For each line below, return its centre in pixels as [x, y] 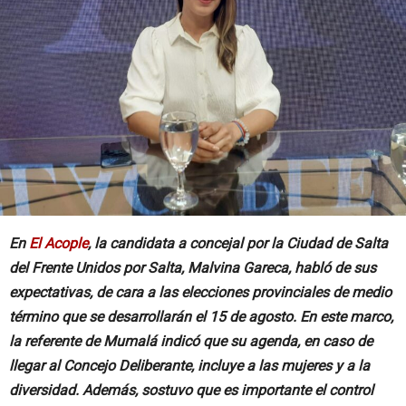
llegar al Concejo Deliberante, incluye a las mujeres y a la [189, 366]
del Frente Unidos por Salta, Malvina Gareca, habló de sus [193, 268]
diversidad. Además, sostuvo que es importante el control [191, 390]
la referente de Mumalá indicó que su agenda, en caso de [191, 341]
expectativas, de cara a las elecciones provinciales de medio [200, 292]
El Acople [58, 243]
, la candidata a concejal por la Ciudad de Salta [238, 243]
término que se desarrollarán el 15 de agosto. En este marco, [201, 317]
